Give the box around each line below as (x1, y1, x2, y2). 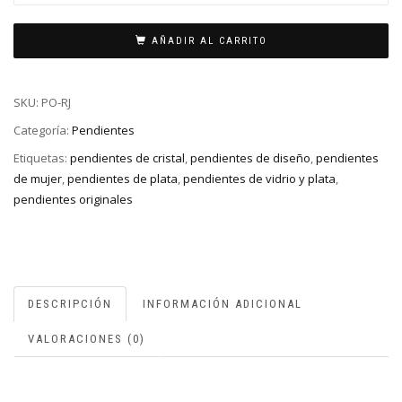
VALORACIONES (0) (28, 331, 145, 345)
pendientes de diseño (190, 149, 310, 166)
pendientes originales (13, 190, 133, 207)
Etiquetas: (13, 149, 70, 166)
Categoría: (13, 121, 72, 138)
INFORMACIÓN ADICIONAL (143, 296, 302, 310)
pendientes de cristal (70, 149, 185, 166)
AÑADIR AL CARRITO (151, 35, 267, 48)
